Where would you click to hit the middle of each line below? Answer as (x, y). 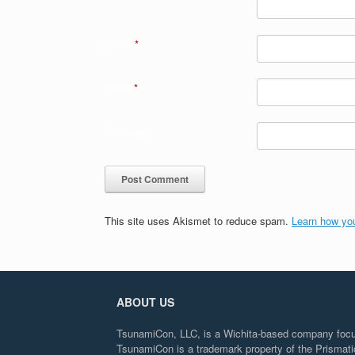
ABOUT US (145, 302)
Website (123, 131)
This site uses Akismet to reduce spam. (198, 220)
